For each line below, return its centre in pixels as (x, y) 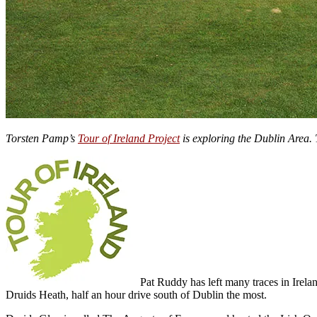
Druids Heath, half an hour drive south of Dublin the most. (136, 294)
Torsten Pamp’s (42, 138)
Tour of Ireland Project (129, 138)
